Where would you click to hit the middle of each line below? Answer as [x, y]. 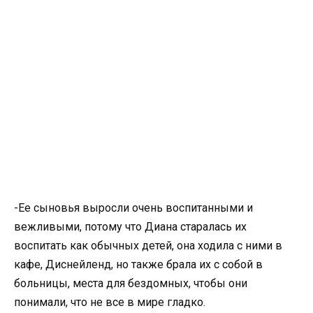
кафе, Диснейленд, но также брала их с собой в [138, 264]
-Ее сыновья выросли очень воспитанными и [133, 208]
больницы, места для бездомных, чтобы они [131, 283]
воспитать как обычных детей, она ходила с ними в [148, 245]
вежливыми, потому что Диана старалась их [130, 226]
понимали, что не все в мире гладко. [110, 302]
